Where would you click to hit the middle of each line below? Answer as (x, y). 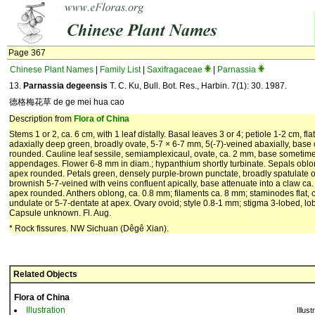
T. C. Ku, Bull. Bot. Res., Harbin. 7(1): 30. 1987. (197, 86)
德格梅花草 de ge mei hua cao (67, 102)
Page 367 (27, 53)
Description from (41, 119)
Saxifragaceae (175, 70)
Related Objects (45, 274)
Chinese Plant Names (52, 70)
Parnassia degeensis (65, 86)
